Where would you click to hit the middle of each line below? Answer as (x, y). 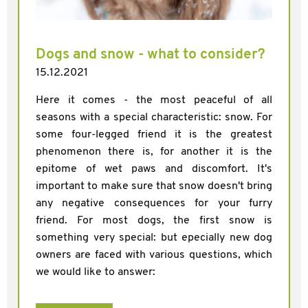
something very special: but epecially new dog (154, 238)
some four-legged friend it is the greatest (154, 135)
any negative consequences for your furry (154, 204)
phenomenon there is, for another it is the (154, 152)
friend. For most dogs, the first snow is (154, 221)
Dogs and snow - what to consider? (151, 55)
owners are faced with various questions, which (154, 255)
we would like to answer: (96, 273)
